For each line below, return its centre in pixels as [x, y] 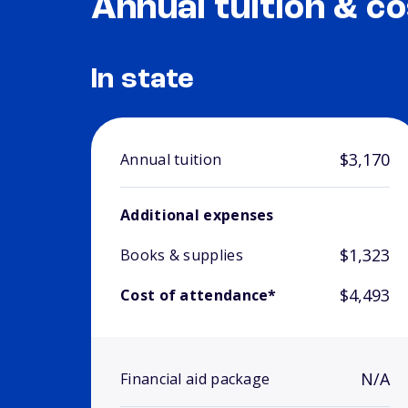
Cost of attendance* [199, 296]
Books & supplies [182, 255]
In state [143, 81]
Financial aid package [195, 379]
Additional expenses [197, 215]
